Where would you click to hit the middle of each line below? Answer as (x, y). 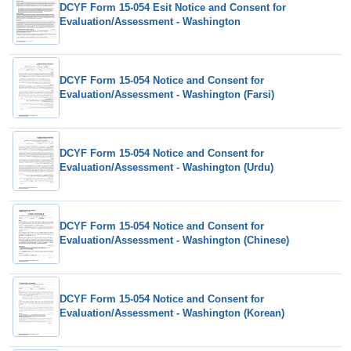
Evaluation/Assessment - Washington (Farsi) (167, 95)
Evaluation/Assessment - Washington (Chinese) (174, 241)
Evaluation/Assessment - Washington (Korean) (172, 313)
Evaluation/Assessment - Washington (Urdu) (166, 168)
